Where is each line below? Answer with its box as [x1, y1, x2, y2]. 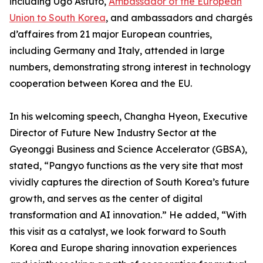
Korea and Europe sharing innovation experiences [9, 242, 237, 254]
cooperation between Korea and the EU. [9, 77, 192, 90]
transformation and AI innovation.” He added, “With [9, 209, 247, 221]
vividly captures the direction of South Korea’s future [9, 176, 249, 188]
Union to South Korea [9, 12, 106, 24]
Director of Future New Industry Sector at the [9, 127, 217, 139]
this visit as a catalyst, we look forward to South [9, 225, 226, 238]
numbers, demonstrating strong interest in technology [9, 61, 251, 73]
